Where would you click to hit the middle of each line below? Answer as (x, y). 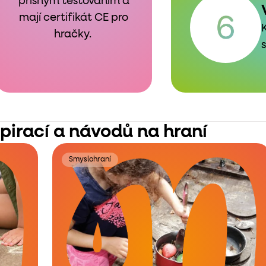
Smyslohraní (90, 160)
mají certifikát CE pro (74, 18)
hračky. (74, 34)
